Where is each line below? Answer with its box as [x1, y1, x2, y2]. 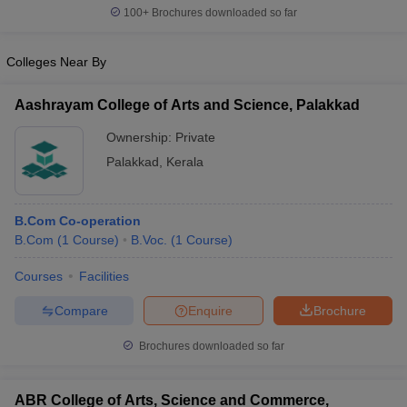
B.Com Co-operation [15, 213, 141, 228]
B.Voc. [131, 233, 167, 247]
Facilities [79, 269, 129, 283]
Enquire [188, 303, 233, 318]
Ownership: [106, 130, 175, 144]
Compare [54, 303, 108, 318]
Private [175, 130, 215, 144]
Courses [15, 269, 63, 283]
